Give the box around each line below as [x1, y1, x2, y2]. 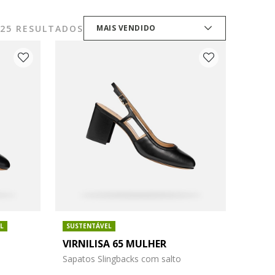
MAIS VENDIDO [96, 23, 156, 33]
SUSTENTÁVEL [66, 221, 112, 230]
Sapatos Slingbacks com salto [62, 252, 181, 265]
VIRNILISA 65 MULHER [62, 236, 166, 250]
